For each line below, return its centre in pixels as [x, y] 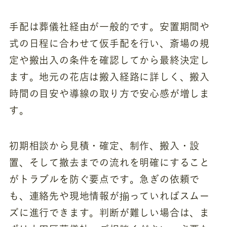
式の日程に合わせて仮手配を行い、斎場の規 [109, 43]
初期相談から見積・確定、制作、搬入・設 [104, 146]
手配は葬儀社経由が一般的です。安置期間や [109, 26]
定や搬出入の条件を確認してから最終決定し [109, 60]
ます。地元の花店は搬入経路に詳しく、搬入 [109, 77]
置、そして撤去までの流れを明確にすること [109, 163]
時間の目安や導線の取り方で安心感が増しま [109, 93]
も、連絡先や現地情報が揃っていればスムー [109, 196]
